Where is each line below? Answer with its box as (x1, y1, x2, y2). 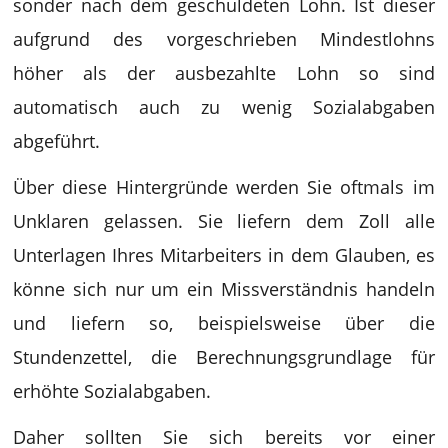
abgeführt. (13, 128, 101, 153)
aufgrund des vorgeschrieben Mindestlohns (13, 26, 435, 51)
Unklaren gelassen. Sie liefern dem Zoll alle (13, 208, 435, 233)
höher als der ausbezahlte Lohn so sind (13, 60, 435, 85)
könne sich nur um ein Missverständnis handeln (13, 276, 435, 301)
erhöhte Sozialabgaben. (13, 378, 212, 403)
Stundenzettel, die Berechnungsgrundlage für (13, 344, 435, 369)
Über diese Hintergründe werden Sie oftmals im (13, 174, 435, 199)
